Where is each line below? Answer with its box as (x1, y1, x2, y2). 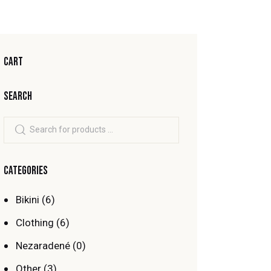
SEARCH (4, 89, 33, 103)
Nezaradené (15, 240, 70, 252)
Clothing (15, 217, 54, 229)
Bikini (15, 194, 39, 206)
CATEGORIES (4, 164, 48, 178)
